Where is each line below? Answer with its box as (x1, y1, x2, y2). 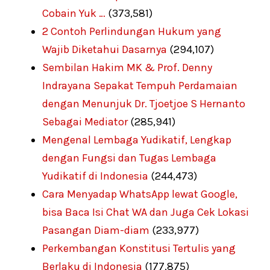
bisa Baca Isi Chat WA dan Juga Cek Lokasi (42, 205, 249, 219)
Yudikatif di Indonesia (42, 169, 148, 183)
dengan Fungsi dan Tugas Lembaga (42, 151, 216, 165)
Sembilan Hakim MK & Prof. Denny (42, 60, 212, 74)
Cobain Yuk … (42, 6, 105, 20)
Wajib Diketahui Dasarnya (42, 42, 167, 56)
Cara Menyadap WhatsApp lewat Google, (42, 187, 237, 201)
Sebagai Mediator (42, 115, 128, 128)
